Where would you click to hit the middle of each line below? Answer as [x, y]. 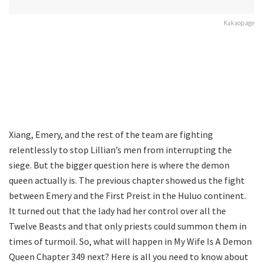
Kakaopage [239, 23]
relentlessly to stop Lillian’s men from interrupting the [120, 149]
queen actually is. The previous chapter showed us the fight [127, 180]
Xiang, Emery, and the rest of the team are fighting [111, 134]
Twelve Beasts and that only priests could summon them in [128, 226]
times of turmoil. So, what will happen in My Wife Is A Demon [130, 241]
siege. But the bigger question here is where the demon [119, 165]
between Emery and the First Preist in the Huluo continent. [127, 195]
